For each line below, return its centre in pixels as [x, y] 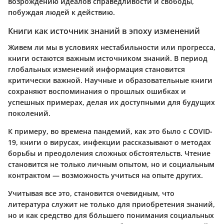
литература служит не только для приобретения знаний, [111, 204]
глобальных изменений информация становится [96, 69]
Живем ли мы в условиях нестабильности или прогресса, [112, 47]
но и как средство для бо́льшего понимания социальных [111, 215]
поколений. [29, 113]
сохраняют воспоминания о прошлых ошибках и [97, 91]
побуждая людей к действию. [61, 12]
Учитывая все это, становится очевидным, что [91, 193]
